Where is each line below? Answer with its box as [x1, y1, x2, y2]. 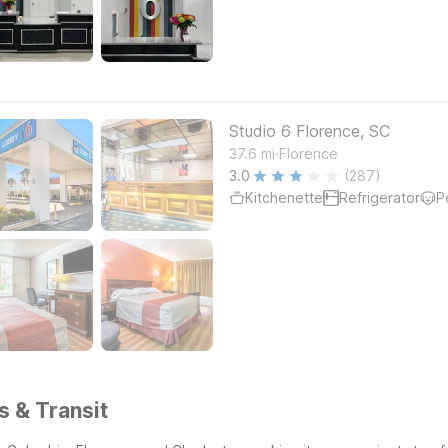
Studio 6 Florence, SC [229, 121, 390, 141]
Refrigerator [339, 189, 420, 206]
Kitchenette [245, 189, 323, 206]
